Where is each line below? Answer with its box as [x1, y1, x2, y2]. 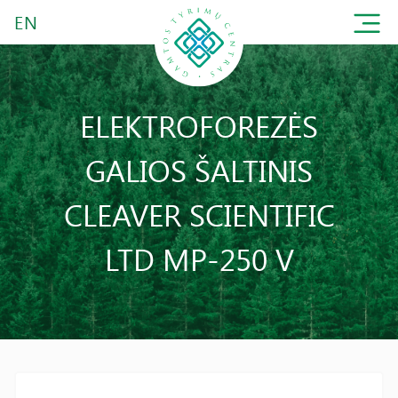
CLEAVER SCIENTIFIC [63, 194, 335, 235]
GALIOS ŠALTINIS [85, 149, 313, 190]
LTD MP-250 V [104, 238, 294, 279]
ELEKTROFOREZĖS [80, 105, 318, 146]
